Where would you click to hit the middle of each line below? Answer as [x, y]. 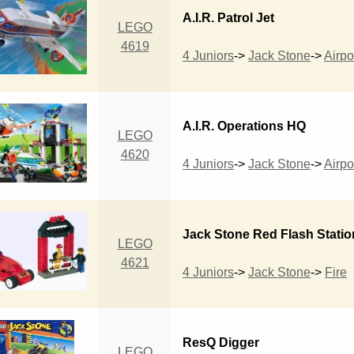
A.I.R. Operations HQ [245, 126]
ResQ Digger [221, 342]
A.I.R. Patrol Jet [229, 17]
